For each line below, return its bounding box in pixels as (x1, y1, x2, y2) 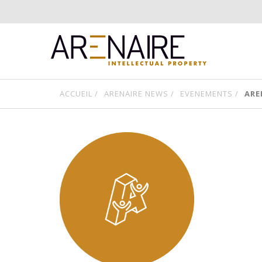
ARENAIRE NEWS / (104, 88, 174, 99)
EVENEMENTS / (180, 88, 239, 99)
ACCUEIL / (60, 88, 98, 99)
